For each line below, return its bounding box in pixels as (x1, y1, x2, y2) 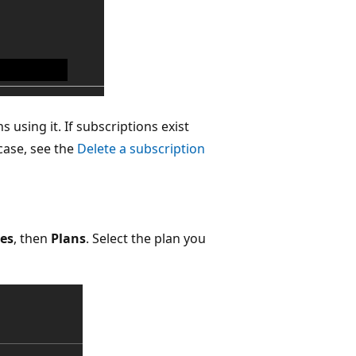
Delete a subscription (77, 139, 205, 157)
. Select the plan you (86, 229, 206, 247)
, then (14, 229, 51, 247)
